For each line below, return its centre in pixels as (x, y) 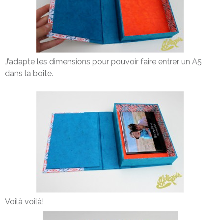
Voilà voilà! (24, 201)
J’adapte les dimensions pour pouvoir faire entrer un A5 (103, 61)
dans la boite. (29, 73)
